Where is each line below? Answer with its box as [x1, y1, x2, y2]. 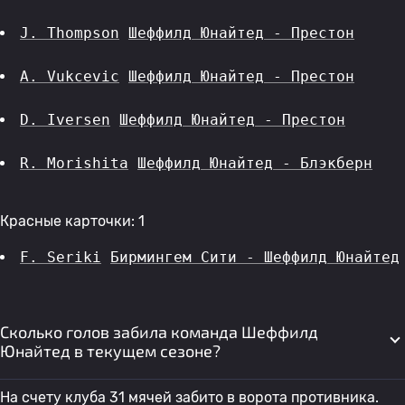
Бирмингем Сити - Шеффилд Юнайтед [110, 249, 400, 266]
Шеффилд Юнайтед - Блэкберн [137, 155, 372, 172]
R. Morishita [20, 155, 128, 172]
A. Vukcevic [20, 68, 119, 85]
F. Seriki [20, 249, 101, 266]
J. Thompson [20, 24, 119, 42]
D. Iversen [20, 111, 110, 128]
